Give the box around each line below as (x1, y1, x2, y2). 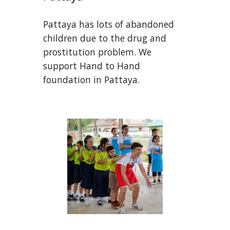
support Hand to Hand (43, 60, 141, 72)
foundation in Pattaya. (43, 73, 140, 86)
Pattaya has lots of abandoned (43, 18, 175, 31)
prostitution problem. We (43, 46, 152, 59)
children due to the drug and (43, 32, 167, 45)
